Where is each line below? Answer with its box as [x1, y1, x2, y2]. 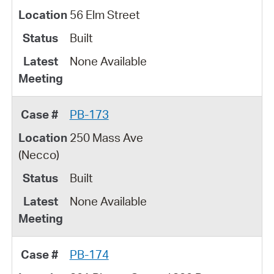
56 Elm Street [69, 7, 140, 22]
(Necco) [18, 147, 59, 162]
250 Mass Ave [69, 130, 143, 145]
